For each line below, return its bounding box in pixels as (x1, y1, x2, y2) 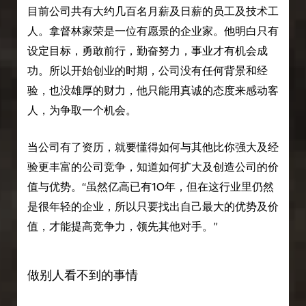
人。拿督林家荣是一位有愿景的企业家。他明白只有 (27, 24, 279, 38)
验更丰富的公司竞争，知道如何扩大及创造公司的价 (27, 161, 279, 174)
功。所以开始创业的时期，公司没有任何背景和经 (27, 64, 268, 77)
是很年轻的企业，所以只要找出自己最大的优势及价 (27, 200, 279, 214)
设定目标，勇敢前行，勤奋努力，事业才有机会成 (27, 44, 268, 57)
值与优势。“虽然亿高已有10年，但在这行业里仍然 (27, 180, 274, 194)
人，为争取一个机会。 (27, 103, 137, 117)
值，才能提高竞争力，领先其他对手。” (27, 220, 218, 234)
